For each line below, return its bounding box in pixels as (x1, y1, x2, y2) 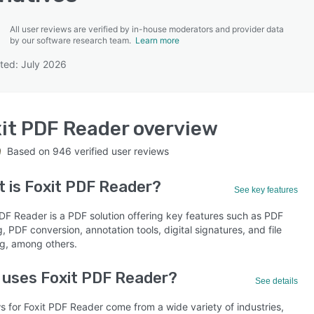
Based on (7, 145, 53, 157)
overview (129, 117, 218, 140)
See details (255, 276, 299, 286)
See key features (234, 185, 299, 195)
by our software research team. (10, 35, 135, 46)
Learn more (135, 35, 179, 46)
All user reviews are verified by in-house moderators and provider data (10, 24, 284, 34)
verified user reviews (71, 145, 169, 157)
